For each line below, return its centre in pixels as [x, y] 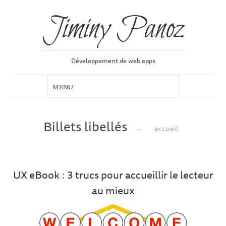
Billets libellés [87, 126]
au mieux [113, 190]
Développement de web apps [113, 61]
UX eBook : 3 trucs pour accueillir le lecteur [113, 175]
